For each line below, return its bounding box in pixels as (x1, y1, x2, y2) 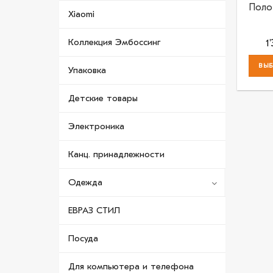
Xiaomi (68, 9, 94, 19)
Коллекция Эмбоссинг (68, 37, 160, 48)
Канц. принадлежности (68, 149, 165, 160)
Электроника (68, 121, 124, 132)
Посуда (68, 233, 98, 244)
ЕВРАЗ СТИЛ (68, 205, 120, 216)
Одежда (68, 177, 102, 188)
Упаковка (68, 65, 106, 76)
